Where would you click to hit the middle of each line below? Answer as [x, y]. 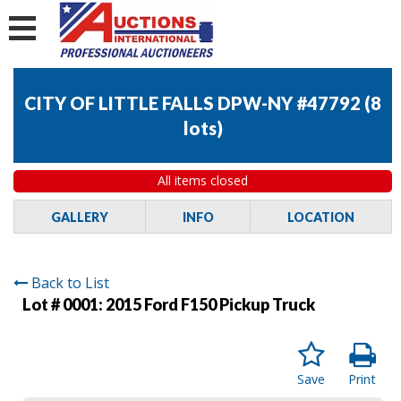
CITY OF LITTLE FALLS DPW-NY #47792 [192, 103]
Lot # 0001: [64, 304]
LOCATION [321, 217]
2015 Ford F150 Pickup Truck [210, 304]
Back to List [70, 282]
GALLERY [79, 217]
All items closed [203, 181]
